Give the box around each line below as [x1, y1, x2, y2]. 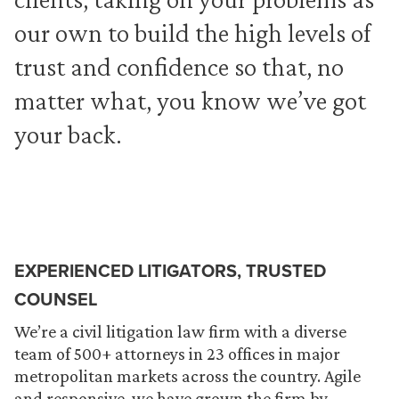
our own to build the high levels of [14, 18, 370, 47]
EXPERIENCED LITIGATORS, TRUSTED [14, 257, 326, 283]
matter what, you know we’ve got [14, 85, 366, 115]
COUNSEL [14, 286, 97, 312]
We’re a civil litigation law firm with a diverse [14, 322, 346, 341]
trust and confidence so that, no [14, 52, 344, 81]
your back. [14, 119, 122, 149]
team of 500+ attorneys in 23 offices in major [14, 344, 340, 363]
